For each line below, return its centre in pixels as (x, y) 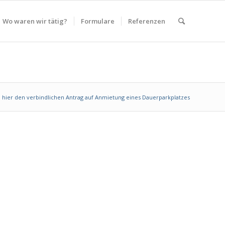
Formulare (98, 21)
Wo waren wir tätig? (35, 21)
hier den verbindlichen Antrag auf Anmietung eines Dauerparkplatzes (96, 97)
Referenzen (147, 21)
